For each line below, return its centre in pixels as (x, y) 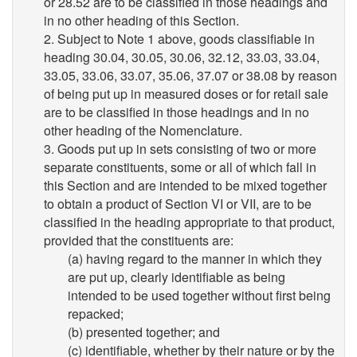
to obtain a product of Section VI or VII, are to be (178, 203)
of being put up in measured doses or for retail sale (186, 93)
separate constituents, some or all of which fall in (180, 167)
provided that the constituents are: (139, 240)
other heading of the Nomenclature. (143, 130)
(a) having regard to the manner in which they (195, 258)
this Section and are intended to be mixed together (185, 185)
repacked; (96, 313)
